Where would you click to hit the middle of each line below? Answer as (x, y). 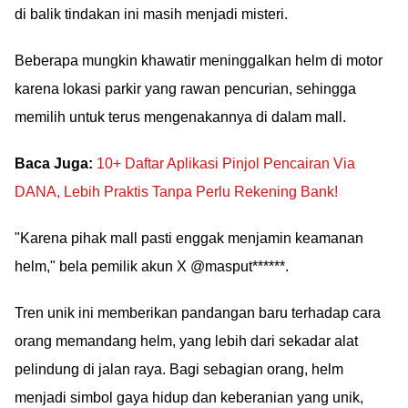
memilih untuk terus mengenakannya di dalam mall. (180, 117)
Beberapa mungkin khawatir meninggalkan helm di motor (199, 61)
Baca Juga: (54, 163)
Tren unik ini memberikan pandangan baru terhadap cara (198, 313)
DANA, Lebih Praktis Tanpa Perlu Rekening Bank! (176, 192)
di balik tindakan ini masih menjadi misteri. (151, 14)
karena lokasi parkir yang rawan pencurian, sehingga (185, 89)
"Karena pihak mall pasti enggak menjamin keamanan (189, 238)
